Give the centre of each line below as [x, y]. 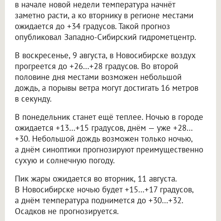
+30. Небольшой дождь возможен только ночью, [104, 138]
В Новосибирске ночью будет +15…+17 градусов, [104, 189]
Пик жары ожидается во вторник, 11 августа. [96, 178]
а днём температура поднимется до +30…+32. [99, 200]
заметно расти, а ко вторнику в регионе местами [104, 15]
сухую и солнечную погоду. [65, 160]
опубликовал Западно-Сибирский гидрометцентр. [106, 37]
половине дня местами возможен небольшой [98, 77]
